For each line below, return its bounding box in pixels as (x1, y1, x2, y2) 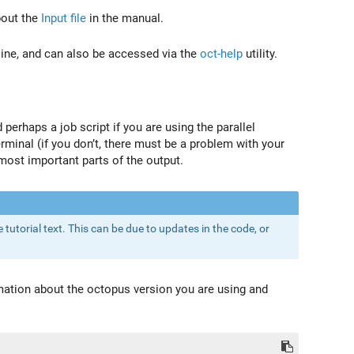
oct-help (200, 47, 243, 62)
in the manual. (86, 11, 164, 26)
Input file (41, 11, 86, 26)
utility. (243, 47, 277, 62)
